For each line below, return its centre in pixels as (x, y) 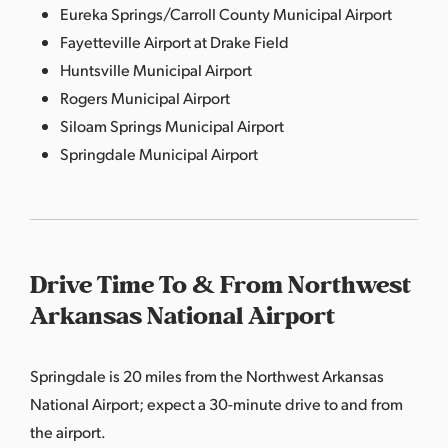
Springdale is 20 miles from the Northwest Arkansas (207, 375)
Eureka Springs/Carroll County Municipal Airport (226, 13)
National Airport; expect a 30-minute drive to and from (216, 403)
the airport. (68, 431)
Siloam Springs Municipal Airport (172, 125)
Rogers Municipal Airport (145, 97)
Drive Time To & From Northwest (220, 285)
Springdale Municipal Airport (159, 153)
